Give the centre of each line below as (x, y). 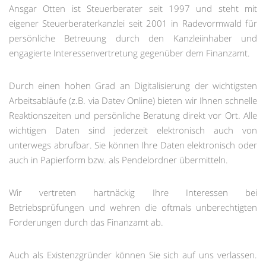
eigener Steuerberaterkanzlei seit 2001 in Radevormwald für (133, 23)
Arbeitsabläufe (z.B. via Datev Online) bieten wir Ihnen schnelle (133, 100)
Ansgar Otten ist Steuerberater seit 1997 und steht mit (133, 8)
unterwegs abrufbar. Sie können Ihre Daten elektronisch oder (133, 145)
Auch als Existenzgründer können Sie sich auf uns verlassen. (133, 254)
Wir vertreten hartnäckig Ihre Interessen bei (133, 192)
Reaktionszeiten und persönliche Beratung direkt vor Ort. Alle (133, 115)
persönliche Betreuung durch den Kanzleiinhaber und (133, 38)
